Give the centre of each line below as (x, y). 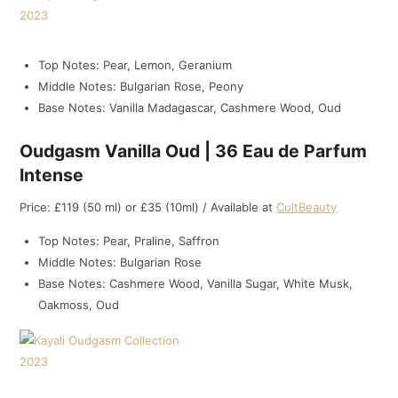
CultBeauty (307, 207)
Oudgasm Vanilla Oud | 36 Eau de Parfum (194, 151)
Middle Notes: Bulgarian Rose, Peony (141, 87)
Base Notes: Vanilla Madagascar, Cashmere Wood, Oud (190, 108)
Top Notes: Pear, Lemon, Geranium (135, 65)
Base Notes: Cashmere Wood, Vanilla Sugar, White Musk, (196, 283)
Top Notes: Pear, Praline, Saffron (129, 240)
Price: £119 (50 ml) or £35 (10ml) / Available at (148, 207)
